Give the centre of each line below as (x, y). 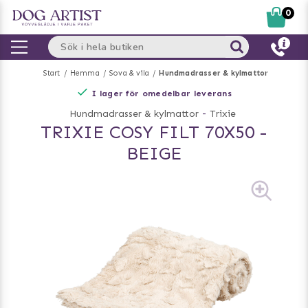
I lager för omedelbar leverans (162, 93)
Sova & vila (130, 73)
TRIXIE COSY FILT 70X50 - (154, 132)
